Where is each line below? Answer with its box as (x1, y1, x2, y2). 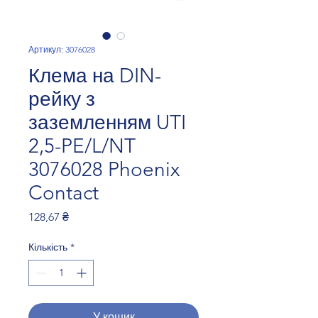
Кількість (28, 241, 67, 254)
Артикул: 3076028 (28, 44, 95, 55)
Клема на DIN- (28, 64, 161, 88)
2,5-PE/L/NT (28, 134, 136, 158)
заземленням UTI (28, 111, 186, 135)
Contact (28, 181, 99, 205)
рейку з (28, 87, 95, 111)
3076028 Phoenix (28, 158, 180, 182)
